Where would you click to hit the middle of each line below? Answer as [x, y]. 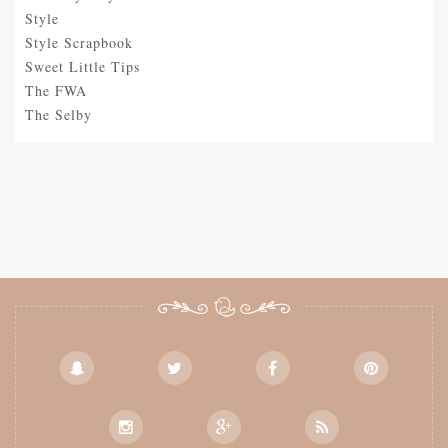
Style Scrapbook [79, 43]
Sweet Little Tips [82, 67]
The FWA [56, 91]
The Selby [58, 115]
